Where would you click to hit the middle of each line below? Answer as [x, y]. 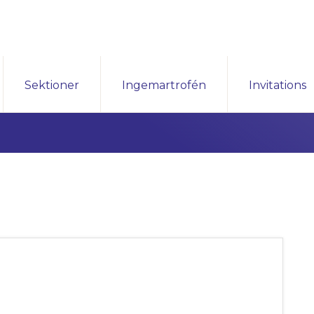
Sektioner [52, 85]
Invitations [278, 85]
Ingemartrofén [164, 85]
